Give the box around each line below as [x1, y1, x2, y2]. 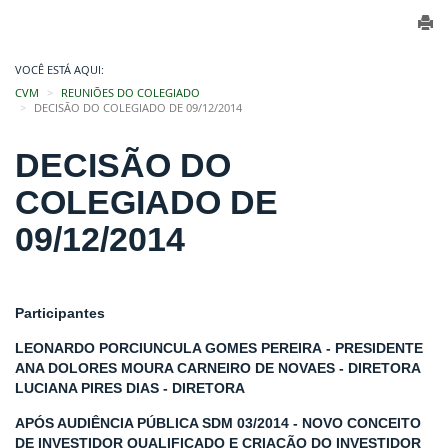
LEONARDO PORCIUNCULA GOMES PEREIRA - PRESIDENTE [15, 340, 423, 356]
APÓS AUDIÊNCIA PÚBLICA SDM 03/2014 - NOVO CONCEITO [15, 415, 421, 431]
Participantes [15, 305, 105, 321]
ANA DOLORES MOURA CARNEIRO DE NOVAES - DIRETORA [15, 360, 421, 376]
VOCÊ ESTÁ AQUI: [15, 63, 104, 77]
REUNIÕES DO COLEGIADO [61, 86, 200, 100]
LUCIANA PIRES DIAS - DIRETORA [15, 380, 245, 396]
